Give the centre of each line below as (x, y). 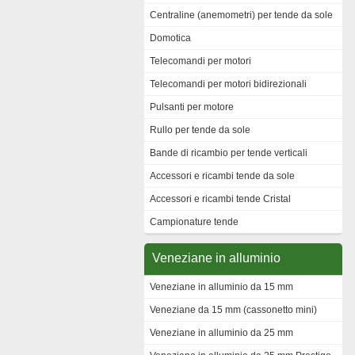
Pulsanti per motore (192, 107)
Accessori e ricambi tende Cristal (220, 199)
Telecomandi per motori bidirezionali (228, 84)
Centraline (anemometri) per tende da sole (241, 15)
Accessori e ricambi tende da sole (222, 176)
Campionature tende (194, 222)
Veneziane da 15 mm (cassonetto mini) (233, 310)
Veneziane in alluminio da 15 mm (221, 287)
